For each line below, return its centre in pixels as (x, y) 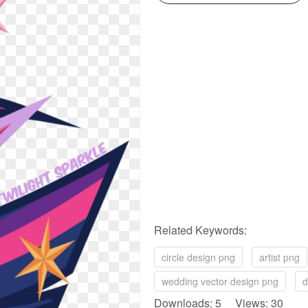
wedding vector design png (220, 281)
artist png (279, 257)
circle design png (198, 257)
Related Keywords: (200, 230)
